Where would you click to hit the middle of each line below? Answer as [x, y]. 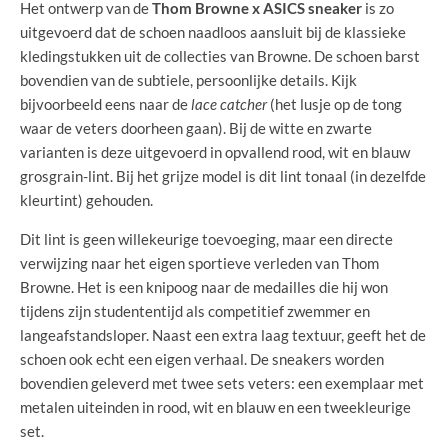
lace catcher [229, 103]
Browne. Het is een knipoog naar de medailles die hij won [204, 286]
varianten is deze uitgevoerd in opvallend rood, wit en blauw [215, 151]
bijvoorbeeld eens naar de [105, 103]
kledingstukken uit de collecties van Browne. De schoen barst [220, 55]
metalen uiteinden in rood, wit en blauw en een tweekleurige [215, 406]
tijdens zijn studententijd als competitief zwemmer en [195, 310]
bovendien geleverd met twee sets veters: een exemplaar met [222, 382]
